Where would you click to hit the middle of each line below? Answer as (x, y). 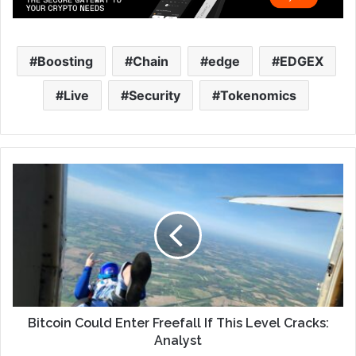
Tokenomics (258, 95)
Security (155, 95)
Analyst (178, 340)
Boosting (65, 61)
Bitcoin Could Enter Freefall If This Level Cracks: (178, 323)
